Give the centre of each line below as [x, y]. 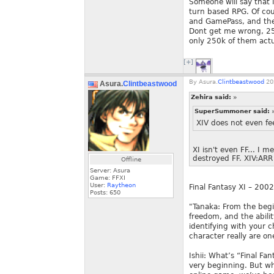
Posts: [100, 192]
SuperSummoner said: [233, 111]
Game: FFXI [108, 178]
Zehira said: [212, 97]
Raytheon [121, 185]
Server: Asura [110, 170]
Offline [131, 159]
